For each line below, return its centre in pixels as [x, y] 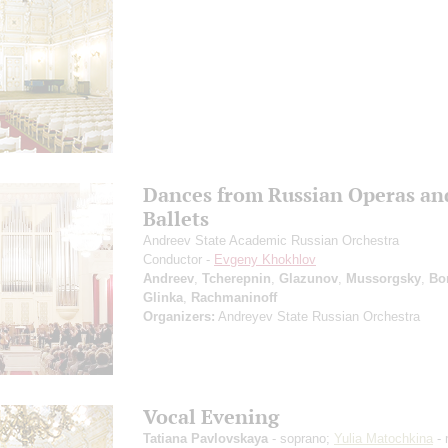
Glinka [163, 297]
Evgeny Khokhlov [265, 259]
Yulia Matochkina [383, 438]
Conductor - [178, 259]
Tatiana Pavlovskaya [205, 438]
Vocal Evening [211, 416]
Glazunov [308, 278]
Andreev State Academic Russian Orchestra [271, 240]
